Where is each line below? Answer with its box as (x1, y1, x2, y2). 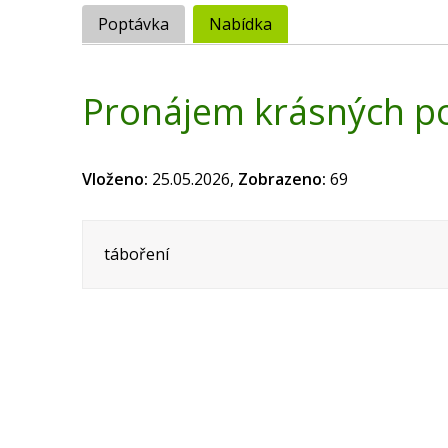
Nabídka (209, 13, 272, 36)
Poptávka (98, 13, 169, 36)
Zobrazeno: (238, 167, 326, 190)
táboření (103, 243, 169, 266)
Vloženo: (82, 167, 148, 190)
